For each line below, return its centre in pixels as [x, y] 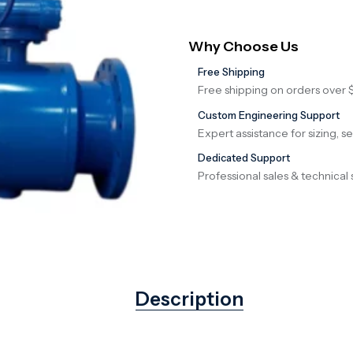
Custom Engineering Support [269, 115]
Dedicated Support [244, 158]
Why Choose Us [243, 46]
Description [189, 299]
